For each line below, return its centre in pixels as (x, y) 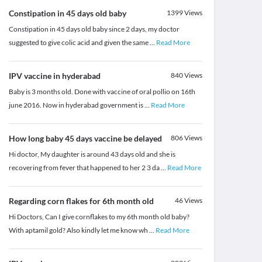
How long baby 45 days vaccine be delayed (85, 139)
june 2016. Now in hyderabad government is (76, 105)
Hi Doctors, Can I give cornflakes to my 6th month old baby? (99, 217)
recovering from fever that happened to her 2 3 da (85, 168)
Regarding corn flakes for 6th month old (81, 201)
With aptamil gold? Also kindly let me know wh (79, 230)
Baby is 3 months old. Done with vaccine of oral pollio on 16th (102, 92)
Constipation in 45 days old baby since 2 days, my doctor (94, 29)
